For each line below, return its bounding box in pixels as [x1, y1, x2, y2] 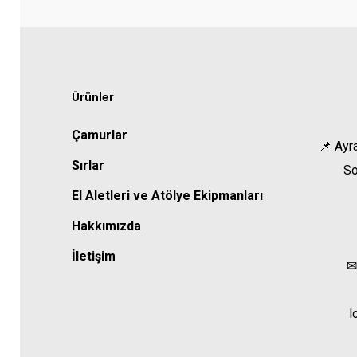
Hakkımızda [72, 218, 141, 233]
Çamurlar [72, 127, 127, 143]
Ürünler [72, 89, 114, 105]
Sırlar [72, 158, 104, 173]
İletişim [72, 249, 116, 264]
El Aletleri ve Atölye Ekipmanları [72, 188, 263, 203]
